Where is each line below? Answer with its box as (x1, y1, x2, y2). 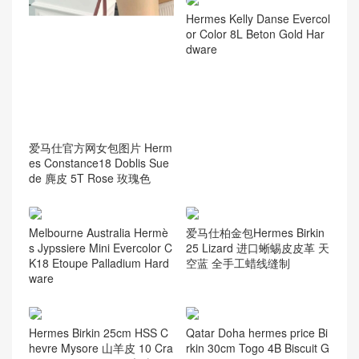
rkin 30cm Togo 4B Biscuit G (185, 339, 329, 356)
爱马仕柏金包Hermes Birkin (185, 224, 325, 240)
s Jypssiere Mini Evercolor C (29, 239, 172, 256)
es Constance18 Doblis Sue (29, 155, 169, 171)
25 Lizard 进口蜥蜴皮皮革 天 (185, 239, 329, 256)
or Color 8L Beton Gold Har (185, 25, 325, 42)
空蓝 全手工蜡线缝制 (185, 254, 290, 271)
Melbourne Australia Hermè (29, 224, 168, 240)
